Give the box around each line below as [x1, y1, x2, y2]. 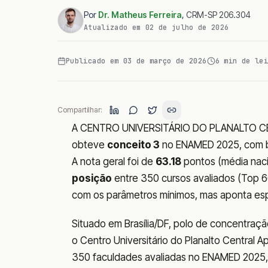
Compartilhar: [57, 105, 102, 114]
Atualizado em [84, 23, 145, 32]
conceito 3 [107, 139, 160, 151]
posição [72, 172, 112, 184]
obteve [72, 139, 107, 151]
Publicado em [66, 56, 123, 66]
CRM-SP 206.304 [186, 10, 251, 20]
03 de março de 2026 [123, 56, 207, 66]
